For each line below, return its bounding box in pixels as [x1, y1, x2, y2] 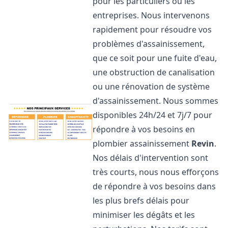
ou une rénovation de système [93, 81, 210, 92]
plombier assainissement [93, 138, 192, 149]
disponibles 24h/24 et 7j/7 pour [93, 109, 213, 121]
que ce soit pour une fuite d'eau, [93, 52, 217, 64]
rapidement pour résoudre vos [93, 24, 212, 35]
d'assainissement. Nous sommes [93, 95, 219, 106]
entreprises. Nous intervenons [93, 10, 210, 21]
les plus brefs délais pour [93, 195, 190, 206]
